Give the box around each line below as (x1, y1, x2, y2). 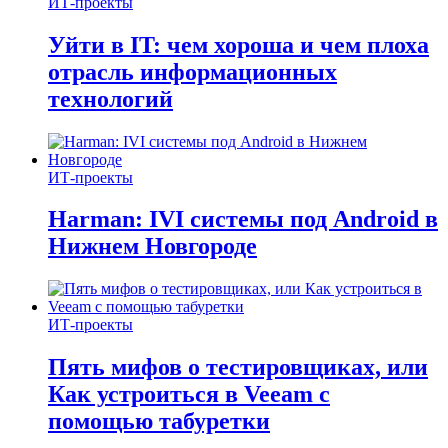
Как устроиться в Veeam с (48, 381, 330, 408)
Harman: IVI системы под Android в (48, 206, 438, 233)
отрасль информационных (48, 58, 337, 85)
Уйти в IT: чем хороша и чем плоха (48, 31, 429, 58)
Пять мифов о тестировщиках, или (48, 354, 428, 381)
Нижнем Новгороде (48, 233, 257, 260)
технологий (48, 85, 173, 112)
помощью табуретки (48, 408, 270, 435)
